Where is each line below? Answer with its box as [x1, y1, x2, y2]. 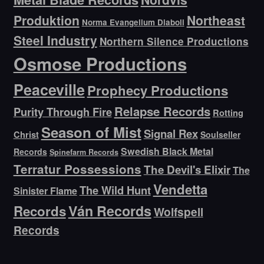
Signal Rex [143, 126, 198, 142]
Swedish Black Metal [120, 144, 213, 159]
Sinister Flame [13, 184, 77, 198]
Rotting [212, 107, 243, 119]
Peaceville [13, 79, 85, 101]
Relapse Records [114, 103, 210, 120]
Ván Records [68, 201, 151, 221]
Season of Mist [41, 122, 141, 143]
